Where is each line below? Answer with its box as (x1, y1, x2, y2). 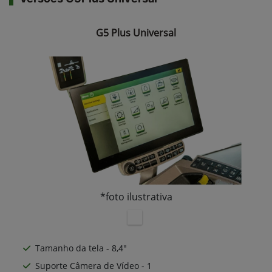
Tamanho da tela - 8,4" (35, 242, 127, 254)
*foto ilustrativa (100, 190, 172, 204)
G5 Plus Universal (96, 26, 176, 40)
